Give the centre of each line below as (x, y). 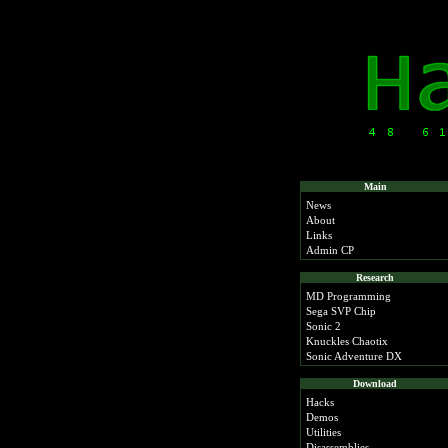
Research (375, 277)
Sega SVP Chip (341, 311)
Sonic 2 (323, 326)
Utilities (323, 432)
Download (375, 383)
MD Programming (348, 296)
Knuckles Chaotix (347, 341)
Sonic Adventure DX (354, 356)
